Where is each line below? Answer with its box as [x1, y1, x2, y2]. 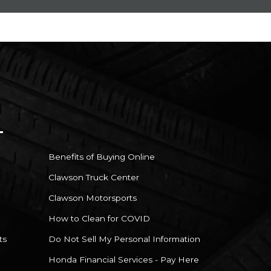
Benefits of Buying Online [48, 151, 155, 162]
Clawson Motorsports [48, 192, 137, 203]
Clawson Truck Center [48, 172, 139, 182]
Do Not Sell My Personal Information [48, 233, 200, 244]
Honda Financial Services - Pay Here [48, 254, 199, 264]
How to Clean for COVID [48, 213, 150, 223]
